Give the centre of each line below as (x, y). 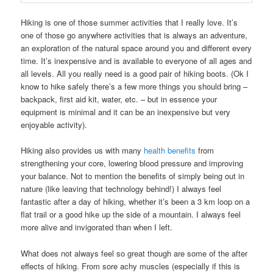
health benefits (170, 151)
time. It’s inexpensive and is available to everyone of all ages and (136, 61)
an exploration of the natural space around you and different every (136, 48)
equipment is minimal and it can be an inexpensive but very (126, 112)
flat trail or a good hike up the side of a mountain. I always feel (131, 214)
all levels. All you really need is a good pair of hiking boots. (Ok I (135, 74)
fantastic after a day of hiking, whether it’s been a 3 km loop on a (136, 202)
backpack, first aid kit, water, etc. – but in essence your (119, 99)
